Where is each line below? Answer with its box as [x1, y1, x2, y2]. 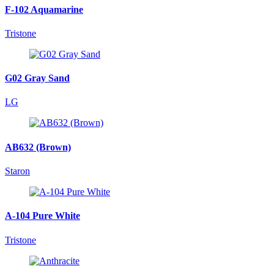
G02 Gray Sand [5, 73, 70, 84]
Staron [5, 165, 30, 176]
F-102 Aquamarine [5, 4, 83, 15]
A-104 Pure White [5, 210, 80, 221]
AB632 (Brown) [5, 141, 71, 152]
